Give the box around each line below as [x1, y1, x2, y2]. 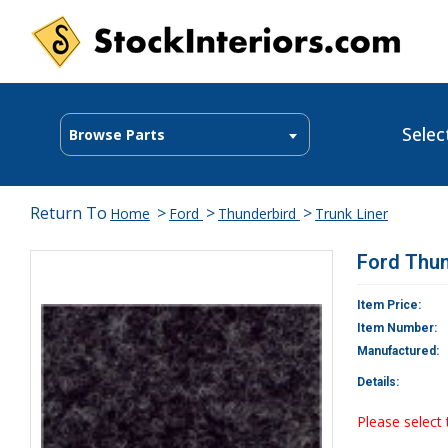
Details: [357, 375, 399, 389]
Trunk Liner [315, 204, 388, 223]
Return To [30, 202, 107, 224]
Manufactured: [357, 344, 439, 358]
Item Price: [357, 298, 421, 312]
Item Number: [357, 321, 437, 335]
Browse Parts [69, 125, 165, 144]
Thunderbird [218, 204, 300, 223]
